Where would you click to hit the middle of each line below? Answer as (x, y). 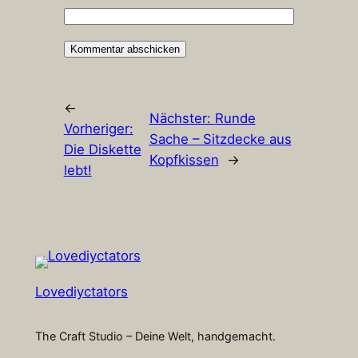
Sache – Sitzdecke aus (220, 139)
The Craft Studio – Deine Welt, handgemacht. (155, 336)
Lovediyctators (81, 292)
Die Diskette (102, 149)
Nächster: (182, 118)
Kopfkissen (184, 159)
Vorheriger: (98, 128)
